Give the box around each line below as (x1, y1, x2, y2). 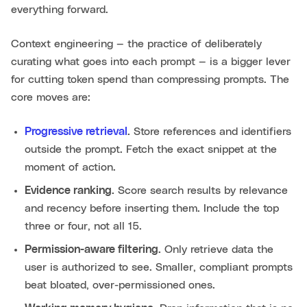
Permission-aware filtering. (25, 244, 161, 256)
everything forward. (11, 4, 108, 16)
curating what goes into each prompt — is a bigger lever (11, 56, 291, 68)
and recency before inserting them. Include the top (25, 203, 279, 214)
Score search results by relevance (114, 185, 288, 197)
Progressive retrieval (25, 126, 127, 138)
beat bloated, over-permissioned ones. (25, 280, 215, 291)
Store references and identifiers (130, 126, 291, 138)
